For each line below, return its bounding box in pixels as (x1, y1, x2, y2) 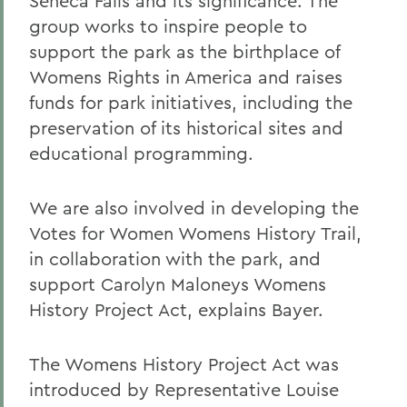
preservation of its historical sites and (29, 116, 343, 139)
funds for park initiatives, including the (29, 91, 352, 114)
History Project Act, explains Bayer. (29, 298, 323, 321)
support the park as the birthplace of (29, 40, 340, 63)
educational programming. (29, 142, 253, 164)
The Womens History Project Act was (29, 352, 339, 375)
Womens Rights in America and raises (29, 65, 342, 88)
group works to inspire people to (29, 15, 307, 37)
